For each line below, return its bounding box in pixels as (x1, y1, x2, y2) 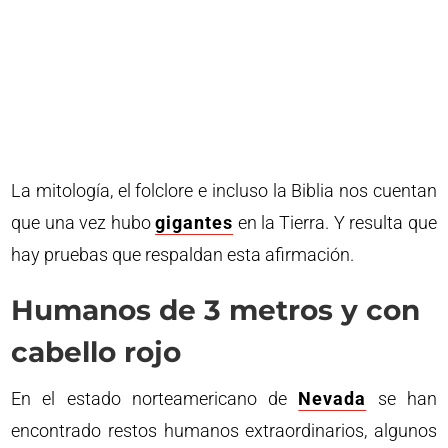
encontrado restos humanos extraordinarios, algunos (11, 420, 437, 441)
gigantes (155, 212, 234, 233)
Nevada (298, 388, 367, 409)
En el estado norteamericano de (11, 388, 299, 409)
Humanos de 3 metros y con (11, 293, 421, 327)
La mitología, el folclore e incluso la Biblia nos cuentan (11, 180, 437, 201)
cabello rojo (11, 335, 182, 369)
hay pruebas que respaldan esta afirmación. (11, 244, 355, 265)
